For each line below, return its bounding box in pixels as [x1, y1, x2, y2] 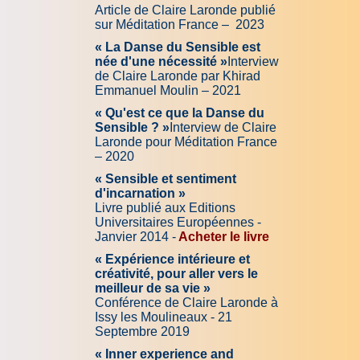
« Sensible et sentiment [95, 171, 236, 186]
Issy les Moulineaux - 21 [95, 309, 232, 324]
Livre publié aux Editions [95, 200, 235, 215]
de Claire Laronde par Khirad [95, 68, 260, 83]
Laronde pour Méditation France [95, 134, 277, 149]
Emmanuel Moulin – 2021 [95, 83, 270, 97]
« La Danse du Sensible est [95, 39, 260, 54]
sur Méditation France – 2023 [95, 17, 264, 31]
